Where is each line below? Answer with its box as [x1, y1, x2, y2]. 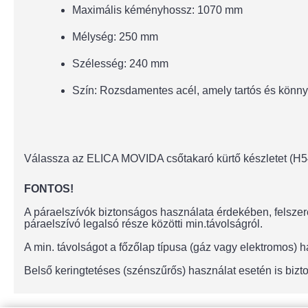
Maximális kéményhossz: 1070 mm [72, 4, 243, 16]
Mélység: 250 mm [72, 31, 158, 43]
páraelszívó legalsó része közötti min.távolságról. [24, 218, 263, 230]
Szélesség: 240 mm [72, 58, 168, 69]
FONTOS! [24, 183, 74, 195]
